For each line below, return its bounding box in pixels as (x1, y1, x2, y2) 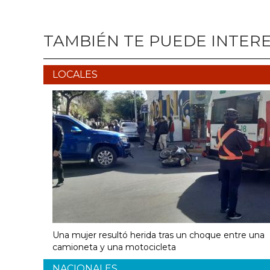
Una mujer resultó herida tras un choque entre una (52, 229, 265, 240)
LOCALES (52, 68, 98, 80)
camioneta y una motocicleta (52, 241, 176, 253)
